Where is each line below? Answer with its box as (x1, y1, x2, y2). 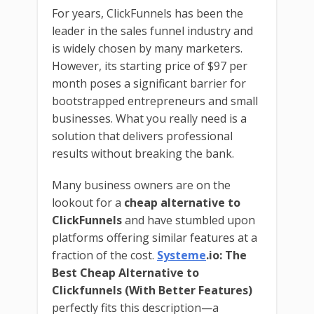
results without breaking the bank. (52, 145, 234, 161)
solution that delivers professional (52, 128, 233, 144)
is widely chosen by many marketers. (52, 40, 243, 56)
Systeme (157, 247, 206, 263)
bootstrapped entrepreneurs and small (52, 93, 258, 109)
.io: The (206, 247, 247, 263)
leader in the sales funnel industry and (52, 22, 253, 39)
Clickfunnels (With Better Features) (52, 282, 252, 298)
